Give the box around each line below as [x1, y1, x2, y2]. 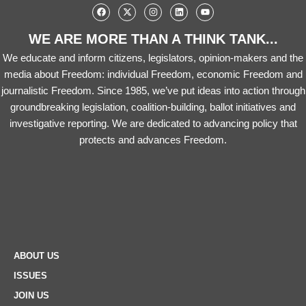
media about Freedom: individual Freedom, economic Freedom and [3, 68, 303, 80]
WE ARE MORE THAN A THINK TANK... [28, 31, 278, 46]
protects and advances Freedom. [79, 133, 227, 145]
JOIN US [14, 290, 49, 301]
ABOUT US [14, 250, 59, 261]
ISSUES [14, 270, 47, 281]
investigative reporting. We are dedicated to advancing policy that [9, 117, 297, 129]
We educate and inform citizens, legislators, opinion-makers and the [3, 51, 303, 64]
